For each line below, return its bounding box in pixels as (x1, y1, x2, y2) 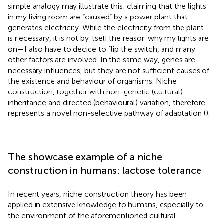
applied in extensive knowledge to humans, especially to (8, 200, 203, 209)
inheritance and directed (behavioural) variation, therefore (8, 97, 205, 107)
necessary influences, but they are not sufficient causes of (8, 65, 209, 75)
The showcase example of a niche (8, 150, 162, 163)
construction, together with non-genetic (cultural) (8, 87, 182, 96)
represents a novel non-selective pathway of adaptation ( (8, 108, 206, 118)
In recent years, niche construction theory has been (8, 189, 187, 199)
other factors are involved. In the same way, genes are (8, 54, 195, 64)
